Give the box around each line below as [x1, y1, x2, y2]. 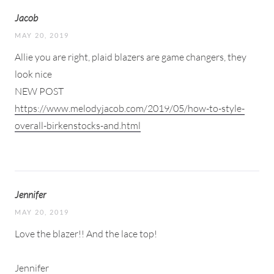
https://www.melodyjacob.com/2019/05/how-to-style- [15, 102, 245, 114]
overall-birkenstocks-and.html [15, 119, 141, 131]
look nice [15, 67, 52, 80]
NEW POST [15, 84, 64, 97]
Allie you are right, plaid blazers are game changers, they [15, 50, 246, 63]
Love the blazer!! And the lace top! [15, 227, 157, 240]
